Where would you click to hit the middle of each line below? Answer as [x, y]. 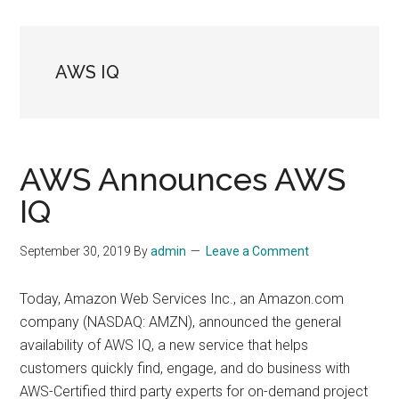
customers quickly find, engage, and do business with [185, 368]
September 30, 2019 [76, 251]
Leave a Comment [258, 251]
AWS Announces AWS [183, 179]
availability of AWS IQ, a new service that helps [164, 345]
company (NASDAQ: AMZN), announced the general [181, 322]
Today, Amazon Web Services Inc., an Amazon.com [182, 299]
